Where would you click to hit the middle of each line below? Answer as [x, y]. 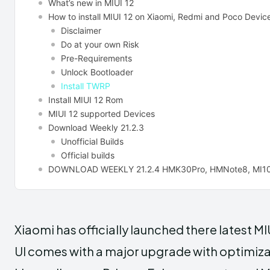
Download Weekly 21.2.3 [96, 127]
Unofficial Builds [92, 141]
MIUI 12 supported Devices [102, 113]
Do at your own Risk [100, 44]
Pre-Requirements [96, 58]
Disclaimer [81, 30]
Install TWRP [86, 86]
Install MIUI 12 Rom [86, 99]
